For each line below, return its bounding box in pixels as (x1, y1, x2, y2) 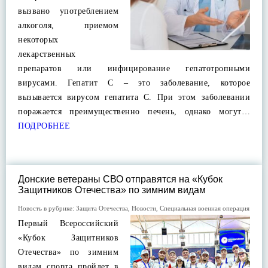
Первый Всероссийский (18, 219, 118, 228)
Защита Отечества (76, 205, 128, 212)
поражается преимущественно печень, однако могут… (18, 107, 250, 116)
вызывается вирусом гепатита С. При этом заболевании (18, 93, 250, 102)
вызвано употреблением (18, 7, 118, 16)
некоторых (18, 35, 59, 44)
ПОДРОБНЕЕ (18, 121, 71, 130)
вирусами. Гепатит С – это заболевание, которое (18, 78, 250, 87)
